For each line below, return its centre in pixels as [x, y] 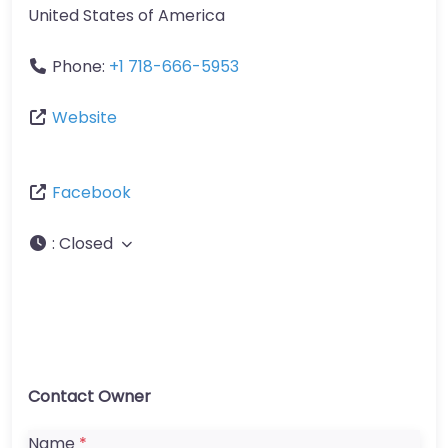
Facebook [91, 193]
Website [84, 118]
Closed [86, 244]
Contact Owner [89, 397]
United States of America [126, 16]
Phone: [80, 67]
